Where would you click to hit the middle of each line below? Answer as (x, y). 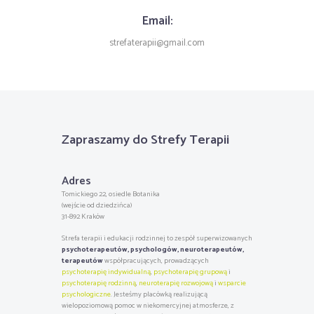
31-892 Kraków (83, 216)
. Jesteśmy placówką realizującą (159, 295)
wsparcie (232, 284)
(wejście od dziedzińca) (96, 205)
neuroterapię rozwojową (176, 284)
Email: (157, 21)
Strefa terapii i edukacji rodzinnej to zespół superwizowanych (157, 239)
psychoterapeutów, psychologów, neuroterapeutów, (152, 250)
